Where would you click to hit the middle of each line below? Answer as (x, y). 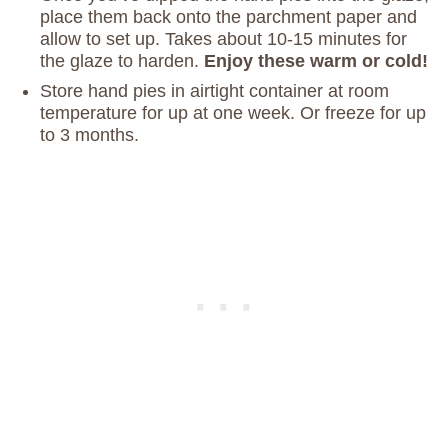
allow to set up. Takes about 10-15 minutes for (223, 38)
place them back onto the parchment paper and (228, 16)
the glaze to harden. (119, 60)
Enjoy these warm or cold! (313, 60)
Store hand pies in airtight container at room (214, 90)
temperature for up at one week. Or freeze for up (233, 112)
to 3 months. (89, 134)
